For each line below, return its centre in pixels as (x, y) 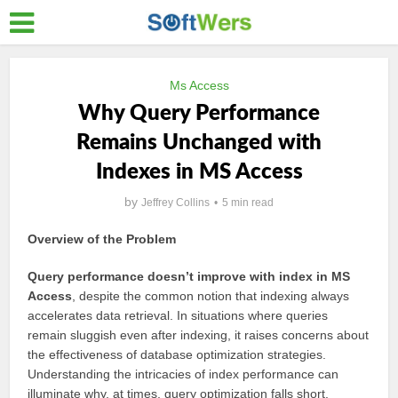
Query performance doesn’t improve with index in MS (189, 276)
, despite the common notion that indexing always (211, 296)
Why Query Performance (199, 114)
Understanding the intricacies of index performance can (183, 374)
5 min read (248, 203)
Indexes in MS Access (199, 172)
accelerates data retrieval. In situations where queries (178, 315)
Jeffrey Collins (175, 203)
